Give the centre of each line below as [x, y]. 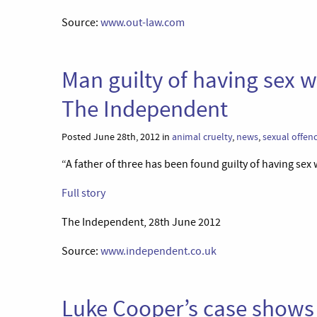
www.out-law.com [143, 23]
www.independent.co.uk [158, 251]
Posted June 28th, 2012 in [117, 137]
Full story [83, 193]
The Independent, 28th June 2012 [141, 222]
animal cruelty [202, 137]
